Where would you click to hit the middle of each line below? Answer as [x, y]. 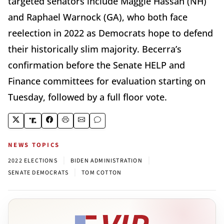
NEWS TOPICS [34, 145]
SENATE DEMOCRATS [38, 172]
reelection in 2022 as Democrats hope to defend [110, 33]
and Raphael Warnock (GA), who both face [98, 17]
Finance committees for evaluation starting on [107, 81]
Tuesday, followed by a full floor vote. [87, 97]
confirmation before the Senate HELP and [96, 65]
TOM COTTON [102, 172]
